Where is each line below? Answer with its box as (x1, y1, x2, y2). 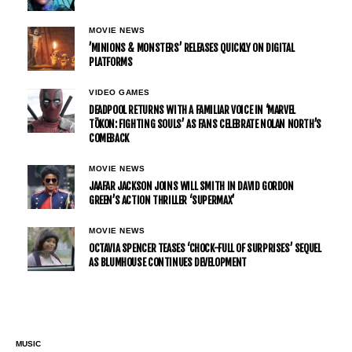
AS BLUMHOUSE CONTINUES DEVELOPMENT (89, 256, 247, 269)
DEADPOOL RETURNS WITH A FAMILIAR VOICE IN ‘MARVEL (89, 104, 295, 117)
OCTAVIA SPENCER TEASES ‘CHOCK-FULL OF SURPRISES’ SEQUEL (89, 242, 321, 255)
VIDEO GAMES (89, 88, 150, 97)
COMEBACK (89, 132, 129, 145)
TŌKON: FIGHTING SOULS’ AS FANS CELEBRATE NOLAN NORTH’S (89, 118, 321, 131)
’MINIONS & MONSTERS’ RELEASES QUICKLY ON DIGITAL (89, 42, 295, 55)
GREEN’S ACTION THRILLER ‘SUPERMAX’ (89, 194, 235, 207)
